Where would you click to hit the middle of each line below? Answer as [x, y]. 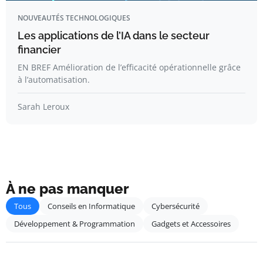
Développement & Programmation [75, 224]
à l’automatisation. [54, 80]
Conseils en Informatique [91, 206]
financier [39, 50]
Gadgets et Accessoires [191, 224]
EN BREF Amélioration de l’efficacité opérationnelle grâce [129, 67]
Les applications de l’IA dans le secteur [114, 36]
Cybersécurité [176, 206]
